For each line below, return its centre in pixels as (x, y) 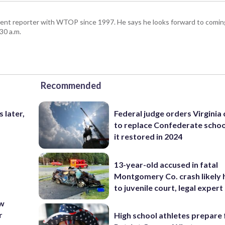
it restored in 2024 (148, 137)
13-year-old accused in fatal (166, 164)
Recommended (71, 85)
